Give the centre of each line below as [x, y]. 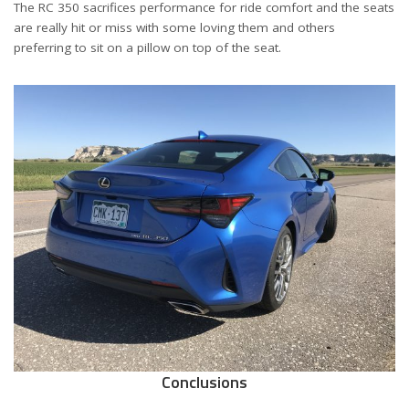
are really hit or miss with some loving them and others [174, 28]
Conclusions [204, 382]
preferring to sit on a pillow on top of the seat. [147, 48]
